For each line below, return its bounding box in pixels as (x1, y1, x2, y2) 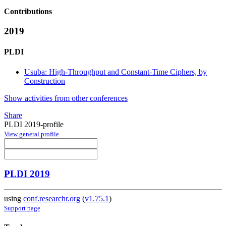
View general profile (4, 130, 59, 138)
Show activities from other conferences (4, 93, 128, 102)
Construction (24, 76, 65, 85)
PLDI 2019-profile (4, 120, 64, 129)
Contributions (4, 7, 52, 16)
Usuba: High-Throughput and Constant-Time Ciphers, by (24, 67, 207, 76)
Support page (4, 204, 40, 212)
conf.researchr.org (23, 194, 80, 203)
